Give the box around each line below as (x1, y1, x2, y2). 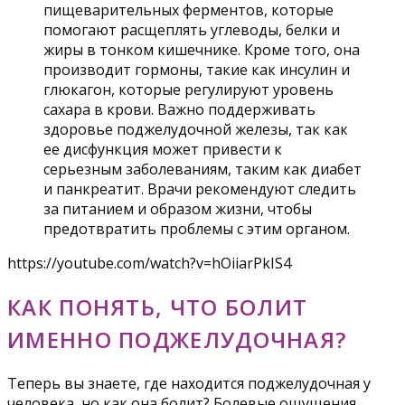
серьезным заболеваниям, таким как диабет (43, 158, 362, 179)
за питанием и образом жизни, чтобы (43, 198, 312, 219)
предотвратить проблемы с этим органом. (43, 218, 350, 239)
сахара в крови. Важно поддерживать (43, 99, 316, 119)
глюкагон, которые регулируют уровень (43, 79, 334, 99)
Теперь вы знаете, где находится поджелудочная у (7, 373, 371, 394)
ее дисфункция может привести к (43, 138, 282, 159)
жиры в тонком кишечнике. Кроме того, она (43, 39, 360, 60)
